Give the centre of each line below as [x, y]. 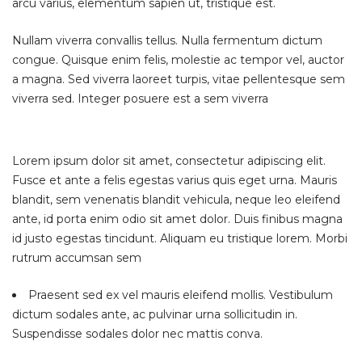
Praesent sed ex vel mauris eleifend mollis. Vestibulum [181, 295]
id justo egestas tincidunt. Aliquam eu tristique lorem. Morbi [180, 238]
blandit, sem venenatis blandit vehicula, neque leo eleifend [176, 200]
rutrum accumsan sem [77, 258]
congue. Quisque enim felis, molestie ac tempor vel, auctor [178, 60]
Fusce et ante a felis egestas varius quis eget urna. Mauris [175, 180]
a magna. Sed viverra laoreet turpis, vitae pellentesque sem [179, 79]
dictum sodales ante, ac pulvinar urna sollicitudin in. [155, 314]
